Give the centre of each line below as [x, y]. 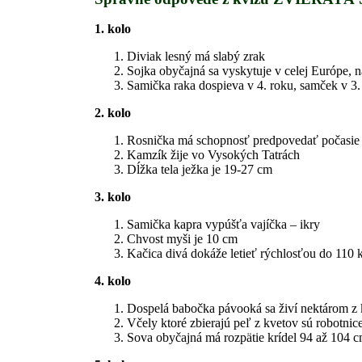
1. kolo [113, 29]
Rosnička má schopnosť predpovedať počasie [243, 141]
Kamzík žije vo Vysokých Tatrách [213, 155]
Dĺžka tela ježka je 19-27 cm [200, 170]
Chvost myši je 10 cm [182, 239]
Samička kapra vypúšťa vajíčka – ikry [223, 225]
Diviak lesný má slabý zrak [196, 57]
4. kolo [113, 281]
